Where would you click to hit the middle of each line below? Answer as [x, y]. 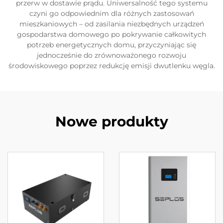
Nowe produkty [111, 121]
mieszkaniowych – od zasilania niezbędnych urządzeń [111, 24]
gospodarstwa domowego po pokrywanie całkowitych [111, 34]
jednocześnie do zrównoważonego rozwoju [111, 55]
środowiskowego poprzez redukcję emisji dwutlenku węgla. [111, 66]
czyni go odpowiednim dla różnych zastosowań [111, 13]
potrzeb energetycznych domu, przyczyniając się [111, 45]
